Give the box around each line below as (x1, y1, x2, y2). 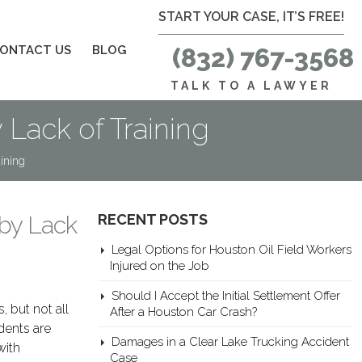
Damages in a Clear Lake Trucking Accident (112, 335, 349, 348)
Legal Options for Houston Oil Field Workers (112, 242, 351, 256)
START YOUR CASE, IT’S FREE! (158, 9, 344, 24)
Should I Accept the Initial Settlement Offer (112, 288, 340, 302)
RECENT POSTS (98, 211, 208, 228)
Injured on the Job (110, 259, 209, 272)
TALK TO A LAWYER (170, 79, 332, 92)
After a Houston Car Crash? (110, 305, 257, 318)
